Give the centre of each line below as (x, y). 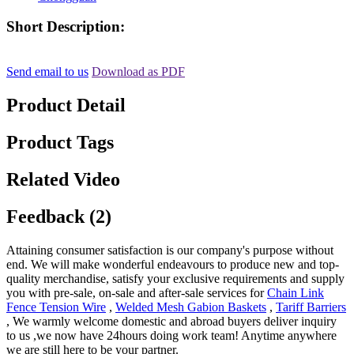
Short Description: (66, 27)
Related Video (63, 179)
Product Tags (60, 142)
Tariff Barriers (311, 307)
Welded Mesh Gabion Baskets (191, 307)
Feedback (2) (59, 216)
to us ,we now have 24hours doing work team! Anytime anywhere (171, 335)
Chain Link (296, 292)
